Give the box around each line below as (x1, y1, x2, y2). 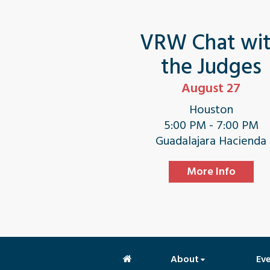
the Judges (160, 49, 262, 84)
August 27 (181, 77, 241, 99)
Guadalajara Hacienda (155, 131, 267, 151)
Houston (189, 100, 233, 119)
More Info (186, 163, 236, 180)
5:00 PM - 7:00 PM (163, 116, 259, 135)
